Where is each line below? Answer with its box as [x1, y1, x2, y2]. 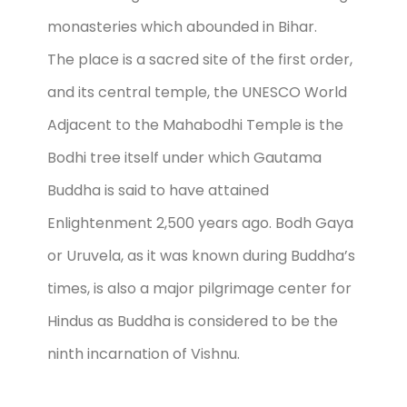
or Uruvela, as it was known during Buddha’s [47, 245, 355, 267]
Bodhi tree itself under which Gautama [47, 147, 322, 169]
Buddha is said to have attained [47, 180, 269, 202]
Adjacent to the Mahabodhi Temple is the [47, 114, 343, 136]
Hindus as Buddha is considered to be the [47, 311, 338, 333]
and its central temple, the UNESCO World [47, 82, 356, 104]
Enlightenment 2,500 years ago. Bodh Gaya [47, 213, 353, 234]
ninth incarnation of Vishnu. [47, 343, 240, 365]
